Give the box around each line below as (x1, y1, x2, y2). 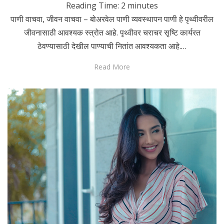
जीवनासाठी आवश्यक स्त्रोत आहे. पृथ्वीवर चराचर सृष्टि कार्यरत (23, 27, 200, 38)
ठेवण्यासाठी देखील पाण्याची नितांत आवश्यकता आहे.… (37, 40, 186, 52)
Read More (94, 62, 130, 72)
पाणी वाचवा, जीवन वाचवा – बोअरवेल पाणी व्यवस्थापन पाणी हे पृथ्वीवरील (10, 13, 213, 25)
